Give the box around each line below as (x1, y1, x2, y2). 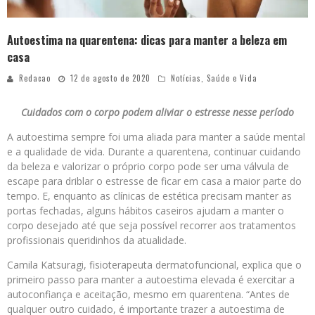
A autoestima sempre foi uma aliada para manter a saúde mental (7, 130, 305, 144)
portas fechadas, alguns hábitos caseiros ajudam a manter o (7, 204, 284, 218)
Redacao (19, 72, 51, 84)
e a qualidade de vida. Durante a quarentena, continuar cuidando (7, 145, 301, 159)
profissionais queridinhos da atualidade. (7, 233, 186, 247)
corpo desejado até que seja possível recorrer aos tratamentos (7, 219, 296, 233)
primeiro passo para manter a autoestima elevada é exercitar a (7, 273, 295, 287)
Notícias (171, 72, 201, 84)
